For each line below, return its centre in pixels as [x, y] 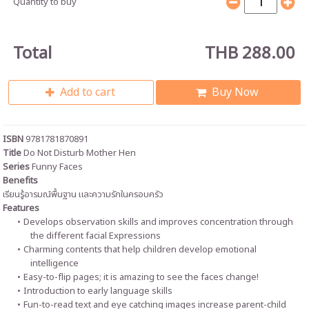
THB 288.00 [250, 54]
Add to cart [88, 93]
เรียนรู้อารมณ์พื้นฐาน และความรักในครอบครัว [83, 195]
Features [21, 209]
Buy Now [235, 93]
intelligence [55, 264]
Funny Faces [58, 167]
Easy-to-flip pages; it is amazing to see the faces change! [141, 278]
